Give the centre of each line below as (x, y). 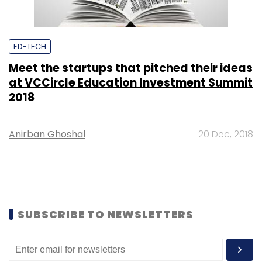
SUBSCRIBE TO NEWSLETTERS (106, 214)
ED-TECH (30, 46)
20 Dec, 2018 (226, 134)
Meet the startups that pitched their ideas (131, 68)
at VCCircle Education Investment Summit (131, 82)
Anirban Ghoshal (47, 134)
